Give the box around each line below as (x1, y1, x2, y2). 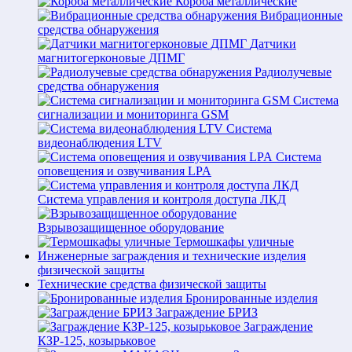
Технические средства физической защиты (38, 277, 266, 291)
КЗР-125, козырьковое (38, 334, 156, 347)
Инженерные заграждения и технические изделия (38, 249, 306, 262)
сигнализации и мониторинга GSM (38, 108, 229, 121)
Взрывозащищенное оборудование (38, 221, 224, 234)
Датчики (250, 37, 296, 50)
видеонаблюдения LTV (38, 136, 162, 149)
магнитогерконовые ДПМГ (38, 51, 185, 64)
